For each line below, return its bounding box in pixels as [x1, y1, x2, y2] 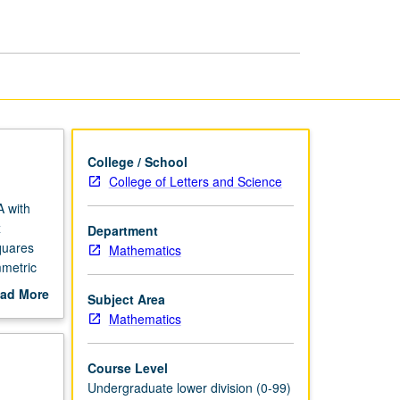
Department [87, 221, 158, 239]
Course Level [87, 358, 168, 377]
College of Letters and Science [108, 171, 282, 190]
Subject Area [87, 289, 165, 308]
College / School [87, 152, 187, 171]
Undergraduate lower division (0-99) [87, 378, 291, 396]
